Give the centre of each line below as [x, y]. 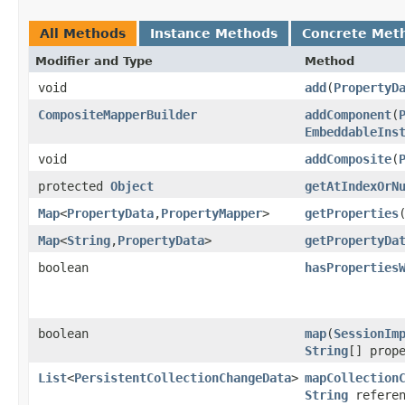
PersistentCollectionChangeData [183, 377]
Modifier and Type [94, 61]
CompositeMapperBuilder [118, 114]
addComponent [348, 114]
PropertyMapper [212, 213]
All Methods [83, 33]
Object [132, 186]
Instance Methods [214, 33]
